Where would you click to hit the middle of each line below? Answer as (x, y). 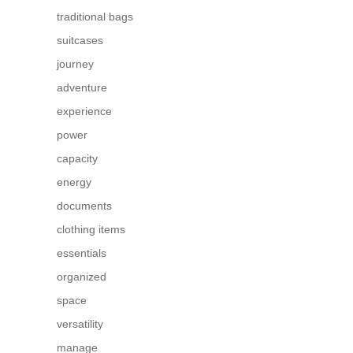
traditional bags (95, 16)
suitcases (80, 40)
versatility (80, 323)
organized (82, 276)
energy (74, 182)
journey (75, 63)
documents (84, 205)
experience (84, 111)
